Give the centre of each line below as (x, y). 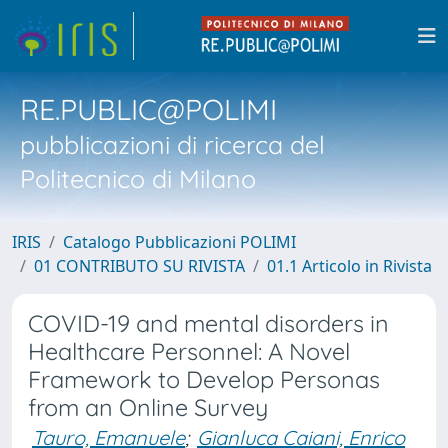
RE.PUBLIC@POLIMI (148, 109)
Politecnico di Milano (138, 178)
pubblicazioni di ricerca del (172, 144)
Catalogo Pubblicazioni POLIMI (179, 242)
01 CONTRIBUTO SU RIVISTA (139, 266)
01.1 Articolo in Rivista (349, 266)
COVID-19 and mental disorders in (208, 323)
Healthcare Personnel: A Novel (189, 351)
